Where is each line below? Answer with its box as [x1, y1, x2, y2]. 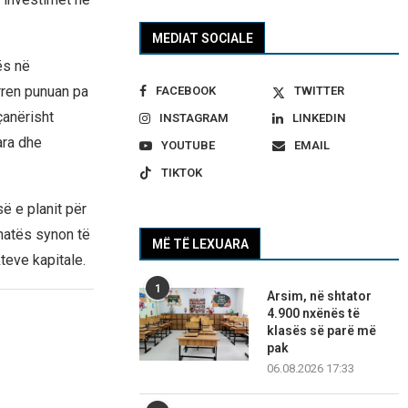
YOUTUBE [161, 138, 216, 153]
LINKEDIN [291, 111, 346, 126]
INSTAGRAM [159, 111, 229, 126]
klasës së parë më [267, 323, 377, 339]
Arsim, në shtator [267, 289, 372, 304]
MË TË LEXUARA [152, 237, 250, 252]
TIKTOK [161, 166, 203, 180]
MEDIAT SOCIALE [152, 31, 254, 46]
